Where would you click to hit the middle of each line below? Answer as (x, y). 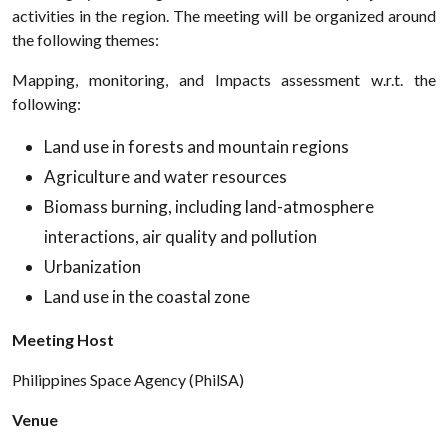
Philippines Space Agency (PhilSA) (128, 379)
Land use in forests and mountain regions (196, 146)
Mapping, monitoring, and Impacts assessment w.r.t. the (224, 79)
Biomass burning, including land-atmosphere (209, 206)
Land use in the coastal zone (147, 296)
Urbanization (92, 266)
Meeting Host (63, 339)
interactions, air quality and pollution (180, 236)
